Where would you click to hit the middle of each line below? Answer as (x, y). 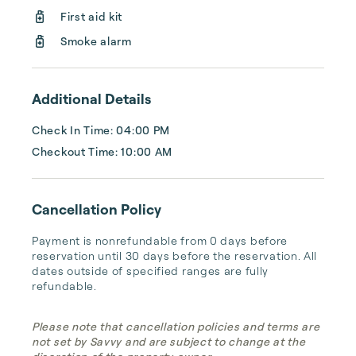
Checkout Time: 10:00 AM (103, 151)
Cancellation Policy (97, 209)
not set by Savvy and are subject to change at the (169, 341)
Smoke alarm (96, 41)
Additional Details (91, 99)
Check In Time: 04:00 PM (101, 130)
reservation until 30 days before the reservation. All (175, 255)
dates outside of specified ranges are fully (151, 271)
